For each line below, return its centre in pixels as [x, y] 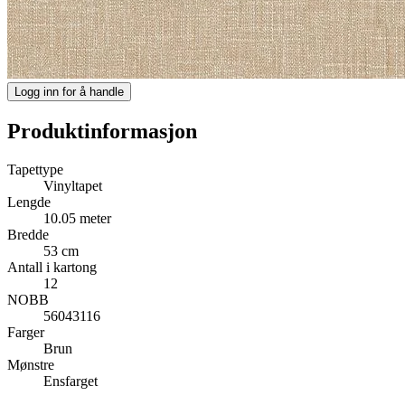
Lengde [29, 202]
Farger [26, 332]
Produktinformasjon [102, 131]
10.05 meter [77, 218]
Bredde [28, 234]
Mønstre [31, 364]
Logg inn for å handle [69, 91]
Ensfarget [71, 381]
